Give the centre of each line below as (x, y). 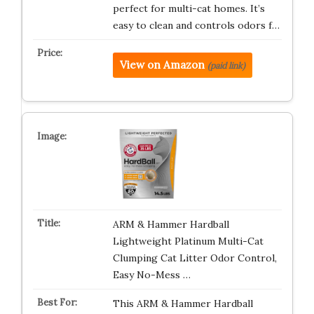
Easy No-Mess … (151, 275)
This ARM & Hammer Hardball (183, 303)
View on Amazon (162, 65)
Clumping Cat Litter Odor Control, (194, 258)
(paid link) (226, 66)
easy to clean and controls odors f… (196, 25)
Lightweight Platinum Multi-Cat (188, 241)
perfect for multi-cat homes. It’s (189, 8)
